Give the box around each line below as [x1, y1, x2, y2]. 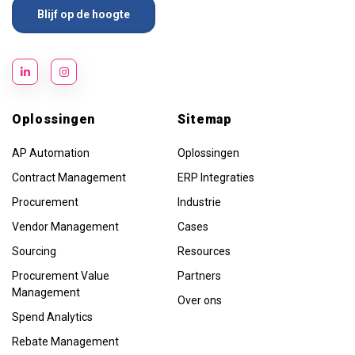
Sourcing [12, 245, 56, 258]
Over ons [177, 294, 222, 307]
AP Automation [12, 147, 90, 160]
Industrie [177, 196, 221, 209]
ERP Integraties [177, 171, 254, 185]
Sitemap [177, 112, 232, 128]
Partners [177, 269, 221, 283]
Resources [177, 245, 231, 258]
